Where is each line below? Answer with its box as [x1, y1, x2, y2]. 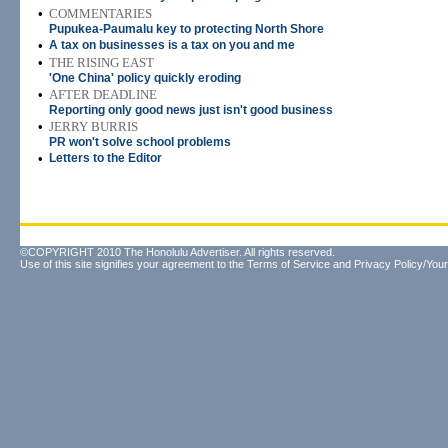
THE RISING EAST [49, 55, 154, 70]
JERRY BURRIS [49, 119, 138, 134]
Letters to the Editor [49, 151, 162, 165]
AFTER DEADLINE [49, 87, 157, 102]
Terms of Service [247, 258, 330, 270]
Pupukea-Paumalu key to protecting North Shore [49, 22, 324, 36]
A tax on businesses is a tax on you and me [49, 38, 295, 52]
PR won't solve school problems [49, 135, 231, 149]
